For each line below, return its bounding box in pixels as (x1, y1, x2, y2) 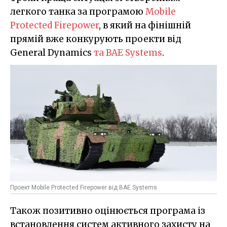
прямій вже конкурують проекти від (10, 33, 181, 45)
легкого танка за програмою (10, 6, 145, 18)
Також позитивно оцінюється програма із (10, 205, 205, 216)
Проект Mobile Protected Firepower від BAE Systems (10, 183, 157, 191)
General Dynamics (10, 47, 94, 59)
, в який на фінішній (99, 20, 191, 31)
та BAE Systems (94, 47, 162, 59)
